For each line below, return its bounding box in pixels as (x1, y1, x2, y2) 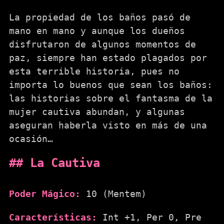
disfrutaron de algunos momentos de (9, 39, 196, 49)
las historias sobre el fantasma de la (9, 93, 212, 103)
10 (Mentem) (80, 188, 146, 199)
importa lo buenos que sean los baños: (9, 79, 212, 90)
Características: (9, 211, 97, 222)
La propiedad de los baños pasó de (9, 12, 190, 22)
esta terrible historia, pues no (9, 66, 179, 76)
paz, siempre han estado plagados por (9, 52, 207, 63)
